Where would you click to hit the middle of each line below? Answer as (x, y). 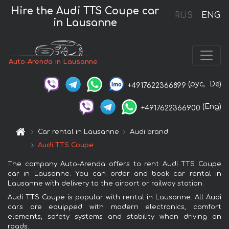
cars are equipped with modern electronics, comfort (114, 207)
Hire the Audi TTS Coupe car (85, 11)
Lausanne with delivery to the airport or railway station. (106, 184)
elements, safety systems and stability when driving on (114, 217)
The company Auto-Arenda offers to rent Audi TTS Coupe (114, 164)
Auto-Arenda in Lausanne (53, 62)
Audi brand (149, 132)
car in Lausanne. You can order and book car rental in (114, 174)
